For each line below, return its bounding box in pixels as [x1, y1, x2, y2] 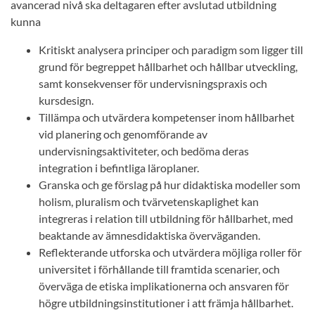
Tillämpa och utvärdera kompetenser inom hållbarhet [39, 110, 295, 124]
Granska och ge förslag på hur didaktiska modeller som [39, 178, 300, 191]
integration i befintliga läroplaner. [39, 161, 199, 174]
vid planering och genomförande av [39, 127, 207, 141]
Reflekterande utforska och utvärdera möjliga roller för [39, 245, 302, 259]
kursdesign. [39, 94, 94, 107]
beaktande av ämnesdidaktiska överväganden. [39, 229, 260, 242]
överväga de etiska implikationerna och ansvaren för [39, 279, 289, 292]
